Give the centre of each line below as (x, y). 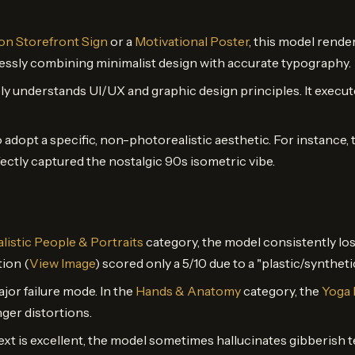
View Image (62, 263)
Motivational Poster (192, 41)
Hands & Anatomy (188, 290)
